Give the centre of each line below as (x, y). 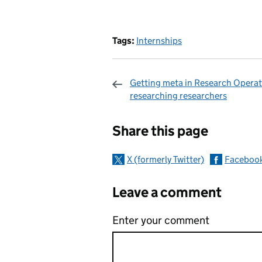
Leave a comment (167, 192)
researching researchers (178, 96)
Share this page (160, 131)
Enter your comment (161, 220)
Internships (159, 41)
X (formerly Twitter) (166, 159)
